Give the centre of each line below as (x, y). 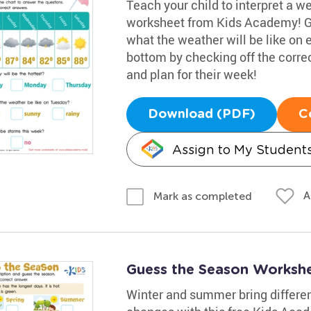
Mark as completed (202, 196)
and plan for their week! (191, 74)
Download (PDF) (201, 115)
